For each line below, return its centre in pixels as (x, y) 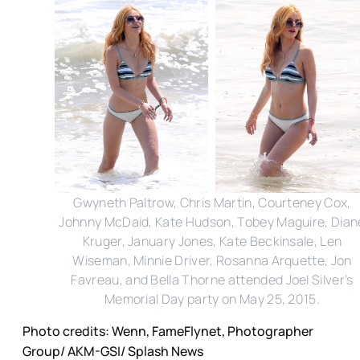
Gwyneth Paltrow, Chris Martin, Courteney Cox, (212, 202)
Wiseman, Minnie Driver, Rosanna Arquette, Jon (212, 260)
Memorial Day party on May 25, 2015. (212, 299)
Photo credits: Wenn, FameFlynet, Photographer (168, 331)
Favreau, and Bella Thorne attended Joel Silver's (212, 279)
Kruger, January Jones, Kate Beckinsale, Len (212, 241)
